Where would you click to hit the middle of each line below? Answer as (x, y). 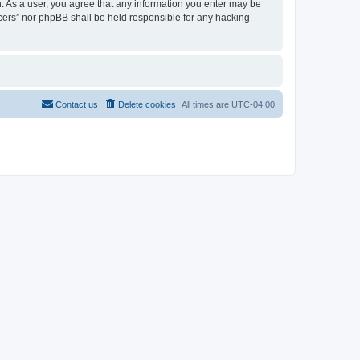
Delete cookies (147, 104)
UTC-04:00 (253, 104)
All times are (207, 104)
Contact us (77, 104)
